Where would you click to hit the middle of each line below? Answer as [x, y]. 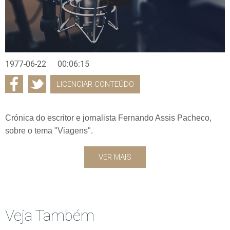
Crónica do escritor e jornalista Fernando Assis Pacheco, [108, 118]
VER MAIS [115, 157]
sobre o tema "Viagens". [49, 130]
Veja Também [50, 215]
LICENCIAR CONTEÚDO [95, 84]
